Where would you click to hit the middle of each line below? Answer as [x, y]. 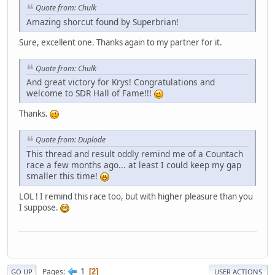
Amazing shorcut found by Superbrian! [103, 21]
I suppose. [40, 207]
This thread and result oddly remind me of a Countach [135, 153]
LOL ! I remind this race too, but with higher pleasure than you [136, 196]
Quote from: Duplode [71, 140]
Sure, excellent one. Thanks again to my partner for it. [121, 42]
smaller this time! [63, 176]
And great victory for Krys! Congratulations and [121, 82]
